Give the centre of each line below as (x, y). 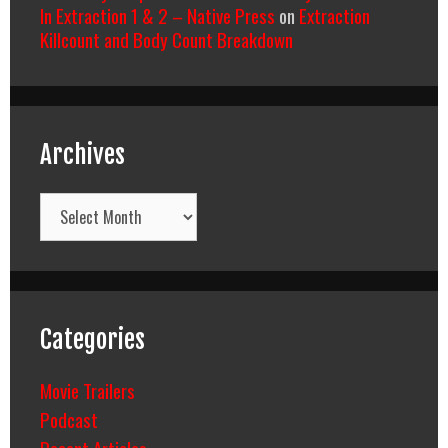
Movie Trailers (87, 389)
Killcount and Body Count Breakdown (166, 38)
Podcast (69, 418)
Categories (92, 339)
